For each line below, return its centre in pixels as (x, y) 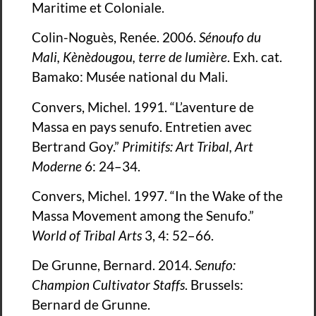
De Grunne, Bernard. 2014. (113, 265)
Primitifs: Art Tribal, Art (188, 146)
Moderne (58, 166)
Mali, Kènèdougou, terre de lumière (129, 57)
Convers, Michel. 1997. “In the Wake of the (157, 195)
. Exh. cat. (255, 57)
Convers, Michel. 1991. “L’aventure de (143, 107)
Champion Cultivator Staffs (108, 285)
